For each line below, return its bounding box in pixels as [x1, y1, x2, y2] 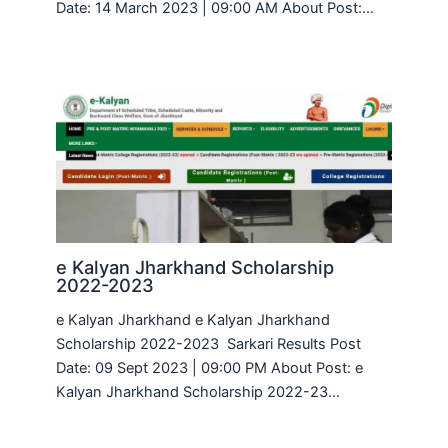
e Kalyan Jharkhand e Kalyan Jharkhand [56, 311, 331, 330]
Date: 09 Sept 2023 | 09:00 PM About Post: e [56, 359, 364, 378]
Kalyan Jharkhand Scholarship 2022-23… [56, 383, 341, 402]
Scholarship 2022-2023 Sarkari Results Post [56, 335, 362, 354]
